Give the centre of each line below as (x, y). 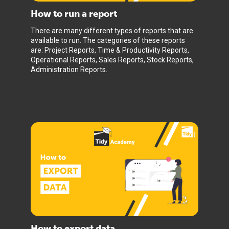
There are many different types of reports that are (112, 31)
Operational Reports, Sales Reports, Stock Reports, (112, 60)
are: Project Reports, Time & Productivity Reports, (110, 50)
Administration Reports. (69, 70)
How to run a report (74, 14)
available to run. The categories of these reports (108, 40)
